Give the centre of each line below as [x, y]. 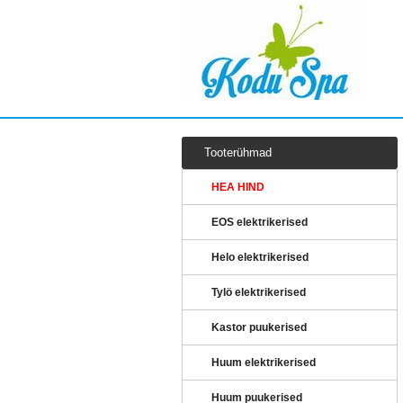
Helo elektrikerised [260, 257]
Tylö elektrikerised [259, 292]
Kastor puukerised [259, 327]
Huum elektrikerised [264, 363]
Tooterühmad [238, 152]
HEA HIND [238, 187]
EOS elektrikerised [260, 222]
